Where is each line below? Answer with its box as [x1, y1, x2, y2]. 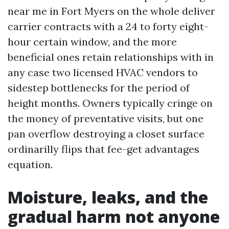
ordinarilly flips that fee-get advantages [8, 143, 199, 155]
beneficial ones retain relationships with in [8, 51, 214, 63]
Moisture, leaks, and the [8, 186, 208, 208]
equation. [8, 158, 53, 171]
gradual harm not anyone [8, 205, 220, 227]
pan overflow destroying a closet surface [8, 127, 204, 140]
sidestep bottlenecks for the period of [8, 81, 190, 94]
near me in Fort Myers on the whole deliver [8, 5, 215, 17]
